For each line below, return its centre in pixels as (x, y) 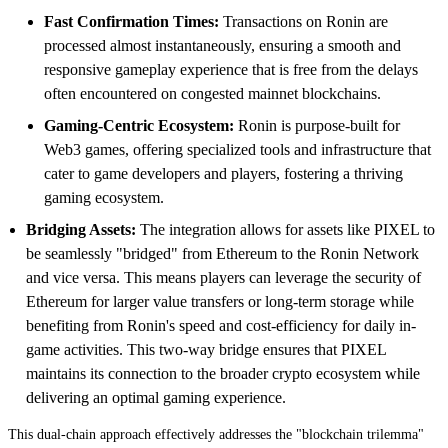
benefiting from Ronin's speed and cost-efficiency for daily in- (221, 325)
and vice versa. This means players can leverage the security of (223, 277)
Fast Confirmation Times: (131, 21)
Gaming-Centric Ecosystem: (139, 125)
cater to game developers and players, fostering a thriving (223, 173)
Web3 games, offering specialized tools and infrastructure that (237, 149)
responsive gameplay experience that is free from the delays (231, 69)
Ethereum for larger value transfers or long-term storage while (220, 301)
